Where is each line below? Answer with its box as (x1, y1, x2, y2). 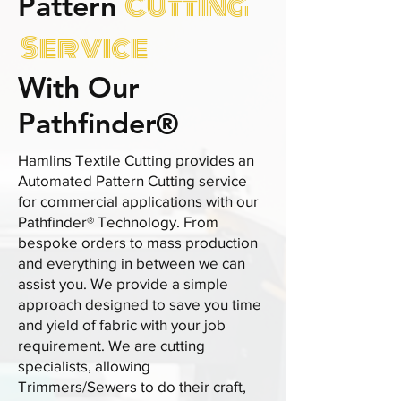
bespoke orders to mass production (18, 234, 258, 251)
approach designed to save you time (18, 295, 261, 312)
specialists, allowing (18, 357, 150, 374)
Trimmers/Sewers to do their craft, (18, 378, 246, 395)
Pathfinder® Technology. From (18, 213, 218, 230)
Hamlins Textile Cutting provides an (18, 151, 254, 168)
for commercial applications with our (18, 192, 259, 209)
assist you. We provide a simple (18, 275, 228, 292)
